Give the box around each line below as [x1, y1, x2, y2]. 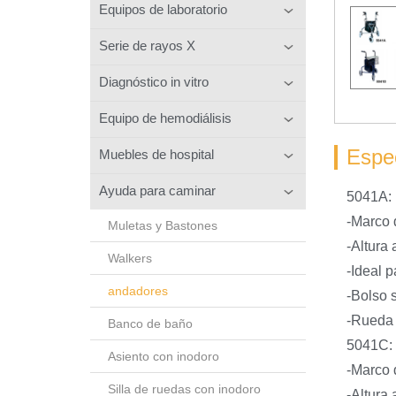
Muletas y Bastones [108, 217, 217, 232]
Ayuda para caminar [99, 182, 216, 198]
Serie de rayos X [99, 37, 195, 53]
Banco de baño [108, 316, 193, 331]
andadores [108, 283, 168, 298]
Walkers [108, 250, 152, 265]
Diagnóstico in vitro [99, 73, 209, 89]
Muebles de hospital [99, 146, 214, 162]
